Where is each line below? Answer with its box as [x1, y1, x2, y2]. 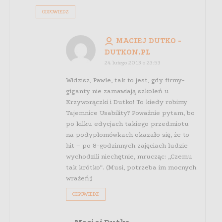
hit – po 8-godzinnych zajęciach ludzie [65, 142, 188, 150]
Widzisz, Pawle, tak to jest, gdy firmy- [65, 76, 185, 84]
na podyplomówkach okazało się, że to [65, 131, 189, 139]
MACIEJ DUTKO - [115, 36, 181, 46]
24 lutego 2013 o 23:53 [104, 59, 161, 66]
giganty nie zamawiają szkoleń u [65, 87, 169, 95]
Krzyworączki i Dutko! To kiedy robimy [65, 98, 187, 106]
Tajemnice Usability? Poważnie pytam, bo [65, 109, 195, 117]
